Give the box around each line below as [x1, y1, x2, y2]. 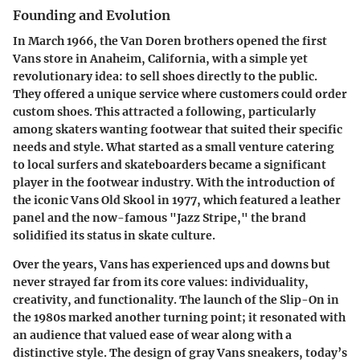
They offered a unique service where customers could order [13, 86, 347, 101]
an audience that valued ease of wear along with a [13, 327, 292, 342]
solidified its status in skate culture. [13, 227, 215, 243]
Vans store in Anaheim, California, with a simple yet [13, 51, 308, 66]
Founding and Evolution [13, 6, 170, 23]
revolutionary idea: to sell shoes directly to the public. [13, 68, 317, 84]
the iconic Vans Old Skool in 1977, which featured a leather [13, 192, 341, 207]
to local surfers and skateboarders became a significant [13, 157, 326, 172]
